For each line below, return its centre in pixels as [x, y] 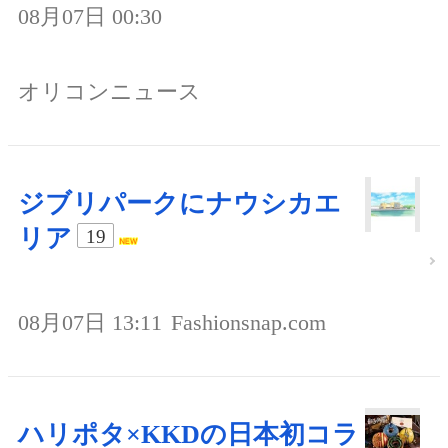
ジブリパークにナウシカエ [179, 204]
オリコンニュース [109, 92]
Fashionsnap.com [248, 323]
